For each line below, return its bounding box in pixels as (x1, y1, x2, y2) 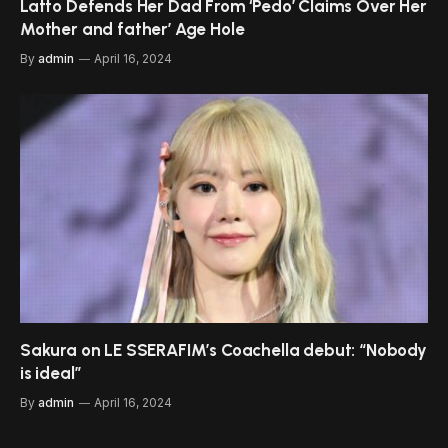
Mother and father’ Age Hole (20, 18, 245, 39)
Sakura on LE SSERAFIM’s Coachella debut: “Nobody (20, 340, 427, 361)
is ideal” (20, 363, 82, 384)
